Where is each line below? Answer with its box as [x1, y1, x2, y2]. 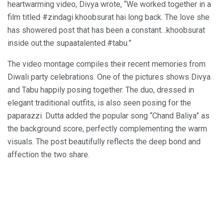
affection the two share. [7, 149, 90, 159]
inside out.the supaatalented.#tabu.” [7, 38, 131, 48]
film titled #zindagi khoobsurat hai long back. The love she [7, 12, 210, 22]
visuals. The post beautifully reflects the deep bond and [7, 136, 201, 146]
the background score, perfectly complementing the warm [7, 123, 207, 133]
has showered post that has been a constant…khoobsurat [7, 25, 205, 35]
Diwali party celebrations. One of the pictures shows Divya [7, 72, 211, 82]
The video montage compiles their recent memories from [7, 59, 206, 69]
